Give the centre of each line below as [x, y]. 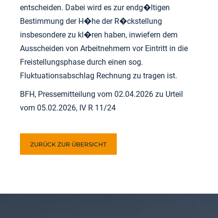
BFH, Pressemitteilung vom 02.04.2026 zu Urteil [102, 94]
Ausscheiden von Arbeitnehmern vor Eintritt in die [104, 48]
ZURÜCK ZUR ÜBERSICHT [69, 144]
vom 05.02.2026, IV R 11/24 [68, 108]
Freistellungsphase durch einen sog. [82, 62]
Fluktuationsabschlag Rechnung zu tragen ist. [99, 76]
